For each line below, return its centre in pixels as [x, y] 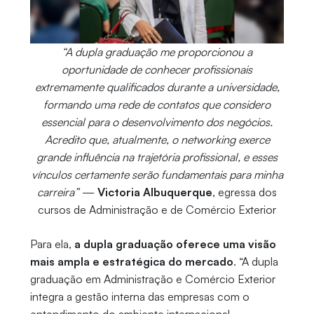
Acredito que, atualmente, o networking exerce [157, 140]
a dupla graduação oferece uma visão [175, 244]
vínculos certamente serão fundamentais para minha [157, 175]
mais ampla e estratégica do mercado [131, 262]
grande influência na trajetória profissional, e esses [157, 157]
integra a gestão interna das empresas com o [139, 297]
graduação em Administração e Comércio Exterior [152, 279]
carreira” [58, 192]
